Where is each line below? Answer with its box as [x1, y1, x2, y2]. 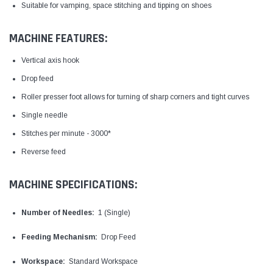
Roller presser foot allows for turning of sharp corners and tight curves [21, 92, 249, 101]
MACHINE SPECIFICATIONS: [9, 176, 137, 193]
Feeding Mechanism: [21, 232, 97, 241]
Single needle [21, 110, 68, 119]
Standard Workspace [65, 257, 138, 266]
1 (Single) [94, 208, 130, 217]
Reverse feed [21, 147, 66, 156]
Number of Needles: [21, 208, 94, 217]
